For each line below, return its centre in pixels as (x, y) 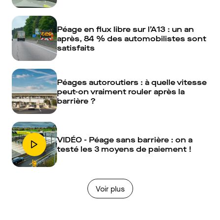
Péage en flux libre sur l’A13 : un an (125, 29)
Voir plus (110, 189)
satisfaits (76, 48)
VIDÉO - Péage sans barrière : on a (125, 140)
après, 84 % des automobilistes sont (132, 38)
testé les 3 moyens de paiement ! (124, 149)
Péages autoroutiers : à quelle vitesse (132, 82)
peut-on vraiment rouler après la (121, 91)
